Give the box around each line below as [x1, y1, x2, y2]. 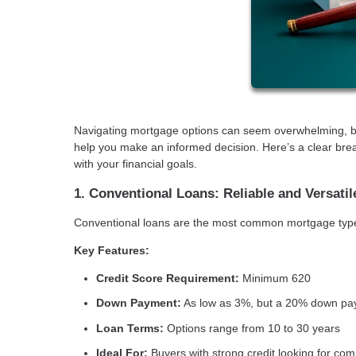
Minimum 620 [239, 271, 311, 284]
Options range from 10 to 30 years [164, 321, 340, 335]
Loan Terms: [96, 321, 164, 335]
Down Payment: [96, 296, 181, 310]
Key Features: [74, 243, 149, 257]
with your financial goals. [74, 157, 197, 170]
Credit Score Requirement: [96, 271, 239, 284]
